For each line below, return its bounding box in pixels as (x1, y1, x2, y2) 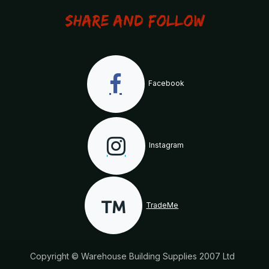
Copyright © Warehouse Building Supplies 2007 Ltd (29, 251, 235, 261)
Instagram (147, 141, 184, 150)
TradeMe (146, 201, 179, 210)
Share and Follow (64, 11, 205, 30)
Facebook (146, 79, 184, 88)
